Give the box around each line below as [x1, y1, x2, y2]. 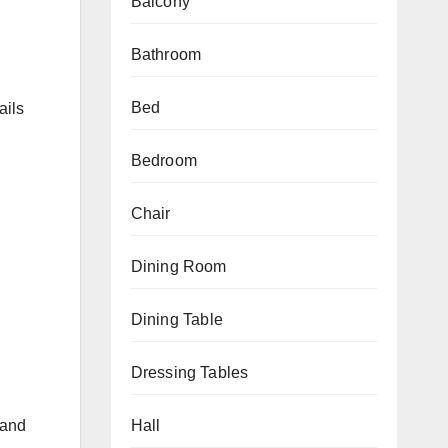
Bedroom [130, 151, 197, 169]
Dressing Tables [130, 363, 249, 381]
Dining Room [130, 257, 227, 275]
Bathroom [130, 45, 202, 63]
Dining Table [130, 310, 223, 328]
